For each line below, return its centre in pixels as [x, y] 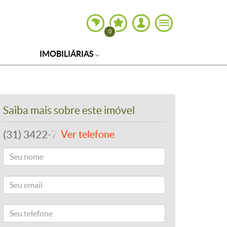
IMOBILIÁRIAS [68, 54]
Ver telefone [88, 134]
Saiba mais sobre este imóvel [69, 110]
